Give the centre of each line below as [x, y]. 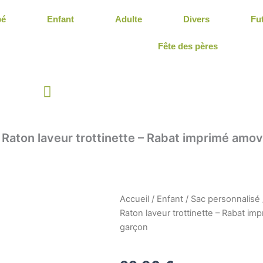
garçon [134, 227]
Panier [63, 91]
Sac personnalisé [225, 199]
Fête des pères [188, 46]
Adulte [129, 19]
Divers [197, 19]
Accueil [134, 199]
